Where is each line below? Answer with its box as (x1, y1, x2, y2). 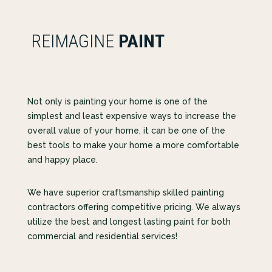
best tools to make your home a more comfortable (27, 140, 239, 151)
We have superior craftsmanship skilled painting (27, 188, 224, 198)
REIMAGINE (27, 30, 118, 52)
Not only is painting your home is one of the (27, 97, 208, 107)
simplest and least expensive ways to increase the (27, 111, 236, 121)
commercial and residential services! (27, 231, 177, 242)
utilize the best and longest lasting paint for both (27, 217, 231, 227)
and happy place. (27, 155, 98, 165)
